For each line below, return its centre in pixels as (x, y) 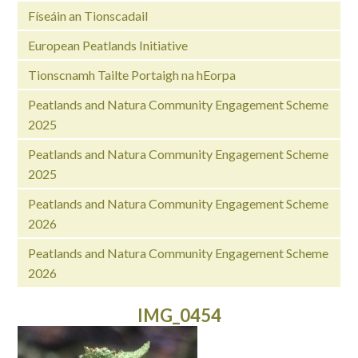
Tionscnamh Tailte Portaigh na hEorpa (131, 74)
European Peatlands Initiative (107, 45)
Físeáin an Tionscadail (88, 15)
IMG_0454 (179, 315)
